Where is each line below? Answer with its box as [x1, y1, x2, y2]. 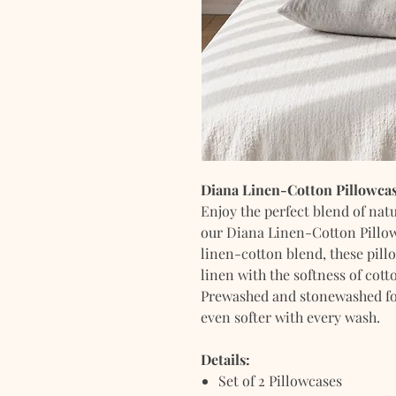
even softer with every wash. [201, 308, 380, 326]
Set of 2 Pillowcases [218, 371, 342, 390]
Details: [201, 350, 250, 369]
